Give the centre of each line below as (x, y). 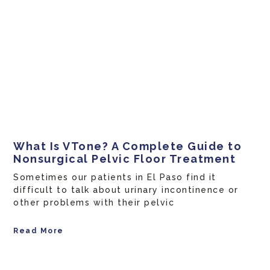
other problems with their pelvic (94, 203)
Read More (39, 231)
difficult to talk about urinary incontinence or (126, 190)
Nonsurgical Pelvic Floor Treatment (125, 159)
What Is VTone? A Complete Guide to (128, 146)
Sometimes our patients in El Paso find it (115, 177)
